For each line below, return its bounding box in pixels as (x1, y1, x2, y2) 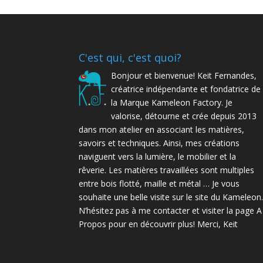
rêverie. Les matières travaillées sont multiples (79, 164, 255, 176)
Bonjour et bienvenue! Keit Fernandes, (111, 69, 257, 81)
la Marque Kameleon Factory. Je (111, 96, 233, 108)
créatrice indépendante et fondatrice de (111, 83, 261, 95)
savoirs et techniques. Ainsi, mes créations (79, 137, 240, 149)
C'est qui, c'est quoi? (79, 50, 182, 65)
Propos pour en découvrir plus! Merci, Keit (79, 218, 238, 230)
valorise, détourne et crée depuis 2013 (111, 110, 257, 122)
